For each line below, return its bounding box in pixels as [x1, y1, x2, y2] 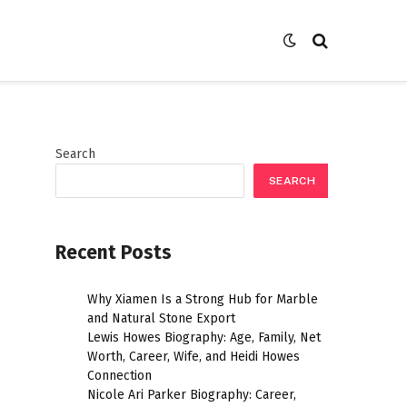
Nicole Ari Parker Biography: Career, [87, 387, 296, 403]
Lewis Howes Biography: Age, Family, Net [87, 330, 321, 346]
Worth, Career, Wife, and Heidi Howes [87, 349, 300, 365]
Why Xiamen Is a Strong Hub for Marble [87, 292, 318, 308]
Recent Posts [55, 241, 172, 264]
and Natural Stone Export [87, 311, 235, 327]
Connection [87, 368, 152, 384]
